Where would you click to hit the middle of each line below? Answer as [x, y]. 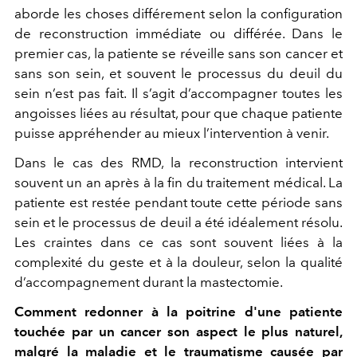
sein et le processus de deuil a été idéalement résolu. [178, 222]
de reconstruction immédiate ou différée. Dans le [178, 33]
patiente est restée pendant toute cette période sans [178, 202]
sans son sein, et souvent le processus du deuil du [178, 73]
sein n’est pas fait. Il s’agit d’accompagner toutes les [178, 93]
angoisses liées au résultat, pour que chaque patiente [178, 113]
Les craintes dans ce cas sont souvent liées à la [178, 242]
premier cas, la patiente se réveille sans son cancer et [178, 53]
